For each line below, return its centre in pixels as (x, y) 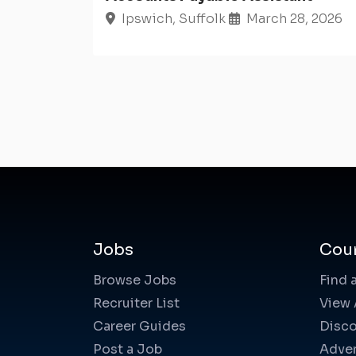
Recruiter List (136, 304)
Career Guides (139, 327)
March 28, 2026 (294, 19)
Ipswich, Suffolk (174, 19)
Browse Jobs (135, 281)
